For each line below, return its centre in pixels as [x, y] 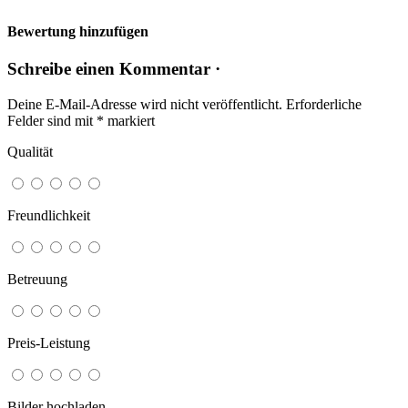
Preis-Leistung [49, 342]
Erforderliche [324, 104]
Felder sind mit [52, 120]
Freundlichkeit [49, 215]
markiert [129, 120]
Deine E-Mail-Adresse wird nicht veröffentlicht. [145, 104]
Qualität [30, 151]
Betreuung [37, 279]
